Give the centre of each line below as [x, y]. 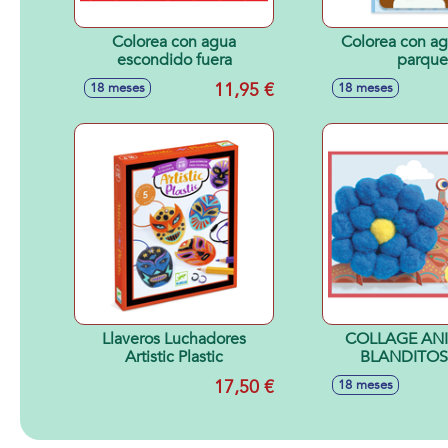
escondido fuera [174, 60]
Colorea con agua [174, 42]
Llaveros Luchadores [174, 339]
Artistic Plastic [174, 357]
